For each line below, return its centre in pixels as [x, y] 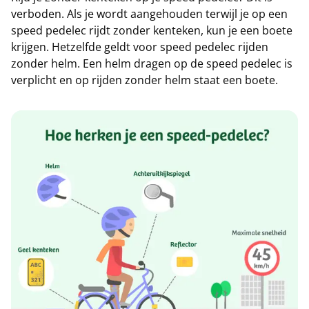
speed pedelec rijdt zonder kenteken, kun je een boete [152, 30]
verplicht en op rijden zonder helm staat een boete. [147, 80]
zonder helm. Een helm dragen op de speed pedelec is [152, 63]
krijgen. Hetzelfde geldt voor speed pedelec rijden [140, 47]
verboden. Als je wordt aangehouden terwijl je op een [149, 14]
